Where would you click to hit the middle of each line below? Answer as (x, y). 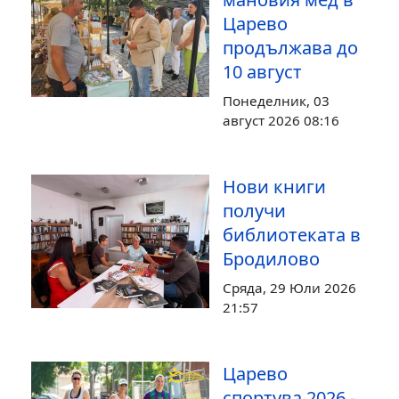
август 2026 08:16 (281, 120)
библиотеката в (292, 235)
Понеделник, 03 (276, 101)
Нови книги (274, 187)
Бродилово (271, 259)
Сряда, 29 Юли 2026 (289, 288)
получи (254, 211)
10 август (262, 72)
